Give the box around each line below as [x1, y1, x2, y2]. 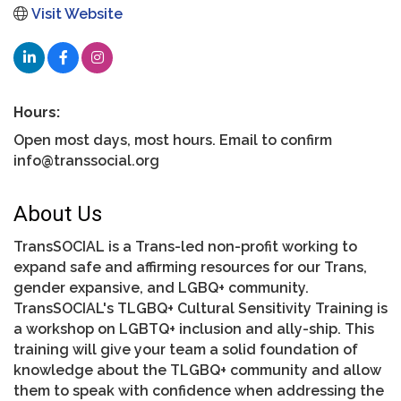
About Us [13, 200, 102, 226]
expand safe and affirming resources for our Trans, [13, 258, 367, 276]
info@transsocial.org [13, 151, 159, 169]
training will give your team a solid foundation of [13, 340, 358, 358]
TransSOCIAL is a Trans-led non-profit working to [13, 237, 357, 255]
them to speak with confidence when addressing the [13, 381, 384, 399]
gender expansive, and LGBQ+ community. [13, 278, 309, 296]
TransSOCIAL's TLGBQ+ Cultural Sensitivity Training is [13, 299, 388, 317]
